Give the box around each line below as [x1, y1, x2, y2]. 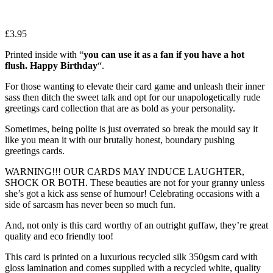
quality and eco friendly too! [5, 231, 113, 242]
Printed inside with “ [5, 49, 83, 60]
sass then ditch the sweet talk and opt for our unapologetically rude [5, 92, 260, 103]
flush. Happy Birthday [5, 60, 97, 71]
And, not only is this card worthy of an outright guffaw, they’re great [5, 220, 268, 231]
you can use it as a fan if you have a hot [83, 49, 244, 60]
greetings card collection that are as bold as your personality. [5, 103, 235, 114]
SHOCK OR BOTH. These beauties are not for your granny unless [5, 177, 264, 188]
